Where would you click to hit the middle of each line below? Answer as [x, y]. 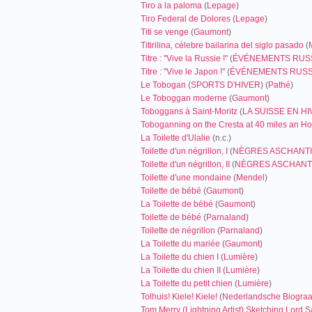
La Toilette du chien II [181, 270]
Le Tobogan [163, 85]
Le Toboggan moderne [184, 98]
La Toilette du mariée [180, 244]
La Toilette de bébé [177, 204]
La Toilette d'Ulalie [175, 138]
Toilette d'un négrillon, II [185, 164]
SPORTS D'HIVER [226, 85]
